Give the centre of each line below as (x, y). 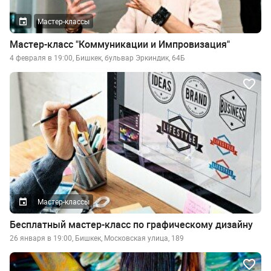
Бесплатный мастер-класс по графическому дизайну (131, 224)
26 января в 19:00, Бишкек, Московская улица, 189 (97, 237)
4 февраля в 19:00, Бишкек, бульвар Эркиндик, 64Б (97, 58)
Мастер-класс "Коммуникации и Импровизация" (120, 44)
